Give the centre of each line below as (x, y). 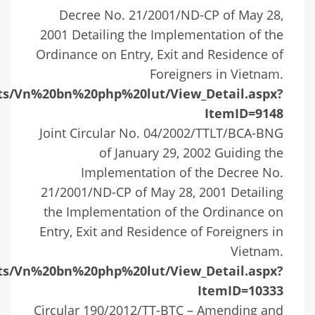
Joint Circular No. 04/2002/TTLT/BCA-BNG (161, 133)
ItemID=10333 (240, 291)
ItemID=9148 (244, 114)
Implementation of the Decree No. (182, 173)
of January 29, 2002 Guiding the (191, 153)
